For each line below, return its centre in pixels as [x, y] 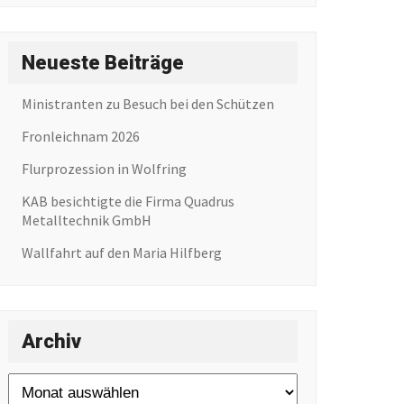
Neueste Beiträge [102, 62]
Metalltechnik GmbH [86, 220]
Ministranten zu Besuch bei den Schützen [147, 103]
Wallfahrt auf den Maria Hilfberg [121, 252]
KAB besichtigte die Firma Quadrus [128, 201]
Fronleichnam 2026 [80, 136]
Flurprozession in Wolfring [104, 168]
